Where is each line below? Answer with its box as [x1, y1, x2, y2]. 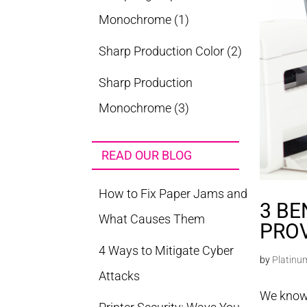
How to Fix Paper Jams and [99, 186, 248, 201]
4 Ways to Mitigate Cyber [99, 243, 234, 258]
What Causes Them [99, 212, 206, 226]
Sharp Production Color [99, 44, 225, 58]
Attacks [99, 269, 140, 283]
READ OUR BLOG [101, 148, 193, 162]
